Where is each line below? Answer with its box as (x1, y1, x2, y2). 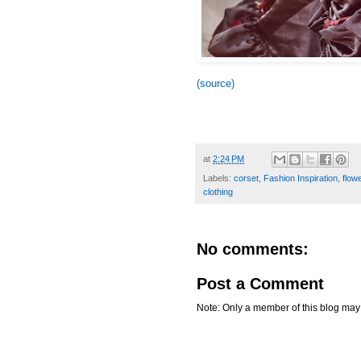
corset (234, 173, 259, 184)
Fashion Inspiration (263, 173, 338, 184)
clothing (203, 187, 233, 197)
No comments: (197, 240, 309, 259)
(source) (197, 77, 234, 90)
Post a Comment (197, 275, 324, 293)
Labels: (203, 173, 234, 184)
